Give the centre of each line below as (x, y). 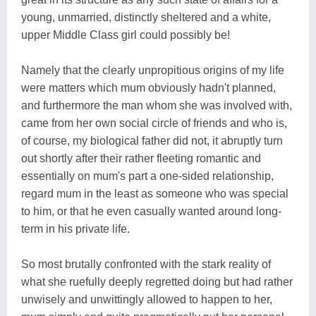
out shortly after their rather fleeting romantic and (141, 158)
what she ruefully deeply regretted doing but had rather (157, 281)
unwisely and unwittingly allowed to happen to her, (147, 299)
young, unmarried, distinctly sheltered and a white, (146, 17)
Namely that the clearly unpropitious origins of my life (153, 70)
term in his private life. (75, 229)
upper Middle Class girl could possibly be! (126, 35)
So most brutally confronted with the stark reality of (146, 264)
